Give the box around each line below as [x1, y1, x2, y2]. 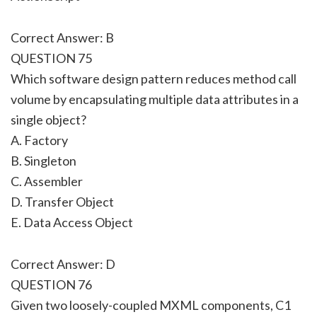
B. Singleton [11, 152, 76, 168]
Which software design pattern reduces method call [11, 70, 296, 86]
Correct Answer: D [11, 255, 115, 272]
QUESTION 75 [11, 50, 92, 66]
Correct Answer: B [11, 29, 114, 45]
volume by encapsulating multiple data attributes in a [11, 91, 299, 107]
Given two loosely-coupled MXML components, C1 [11, 296, 291, 313]
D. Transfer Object [11, 193, 114, 209]
